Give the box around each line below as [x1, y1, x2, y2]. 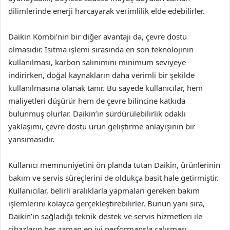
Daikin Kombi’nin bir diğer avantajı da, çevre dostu [8, 31, 187, 42]
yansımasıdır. [8, 134, 54, 144]
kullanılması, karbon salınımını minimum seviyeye [8, 57, 186, 67]
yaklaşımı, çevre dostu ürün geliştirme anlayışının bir [8, 121, 195, 131]
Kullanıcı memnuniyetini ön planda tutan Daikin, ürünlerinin [8, 160, 220, 170]
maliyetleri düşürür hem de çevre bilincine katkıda [8, 95, 185, 106]
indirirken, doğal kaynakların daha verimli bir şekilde [8, 70, 195, 80]
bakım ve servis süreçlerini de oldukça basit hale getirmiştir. [8, 172, 219, 183]
